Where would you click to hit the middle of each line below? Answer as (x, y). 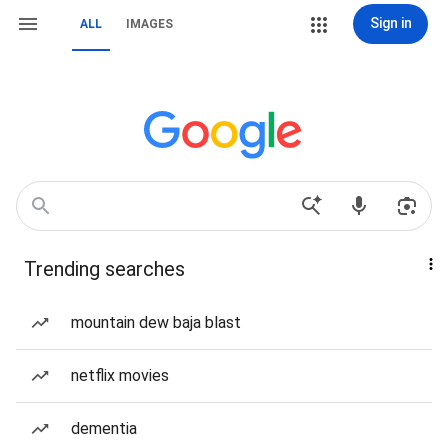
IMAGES (149, 24)
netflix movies (120, 375)
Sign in (390, 23)
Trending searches (104, 269)
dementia (104, 428)
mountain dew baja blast (156, 322)
